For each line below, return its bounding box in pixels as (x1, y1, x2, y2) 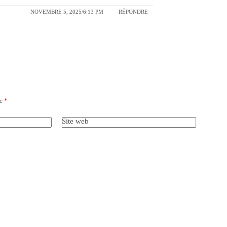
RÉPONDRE (119, 9, 148, 15)
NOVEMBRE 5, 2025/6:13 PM (30, 9, 103, 15)
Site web (62, 117, 89, 125)
